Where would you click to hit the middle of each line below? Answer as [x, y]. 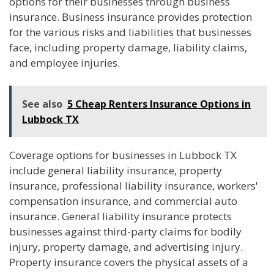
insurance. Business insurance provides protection [131, 17]
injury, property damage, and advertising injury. [126, 247]
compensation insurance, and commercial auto [123, 201]
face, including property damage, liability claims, [128, 47]
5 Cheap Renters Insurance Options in [159, 104]
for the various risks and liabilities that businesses [130, 32]
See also [42, 104]
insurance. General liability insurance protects [120, 217]
